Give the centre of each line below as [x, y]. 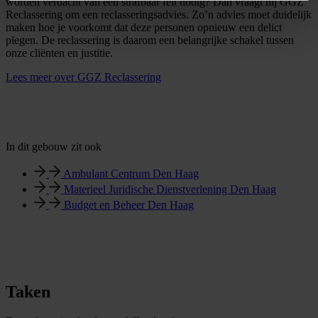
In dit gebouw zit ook [54, 146]
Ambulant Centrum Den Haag [131, 173]
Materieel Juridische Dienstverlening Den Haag [170, 189]
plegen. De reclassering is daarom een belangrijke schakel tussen [150, 40]
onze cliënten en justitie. [61, 53]
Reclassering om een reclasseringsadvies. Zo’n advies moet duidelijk [159, 14]
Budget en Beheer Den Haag [129, 204]
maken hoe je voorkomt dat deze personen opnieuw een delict [144, 27]
